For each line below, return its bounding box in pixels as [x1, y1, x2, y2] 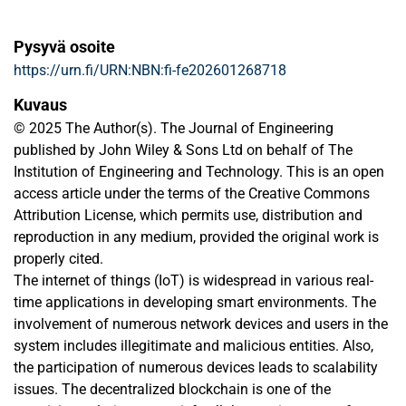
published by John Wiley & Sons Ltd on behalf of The [14, 141, 353, 159]
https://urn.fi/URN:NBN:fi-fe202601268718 [14, 62, 286, 80]
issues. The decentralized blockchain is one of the [14, 381, 331, 399]
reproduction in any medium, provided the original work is [14, 228, 379, 246]
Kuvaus [14, 95, 67, 115]
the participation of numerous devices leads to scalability [14, 359, 378, 377]
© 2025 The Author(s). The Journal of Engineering [14, 120, 333, 138]
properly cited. [14, 250, 103, 268]
